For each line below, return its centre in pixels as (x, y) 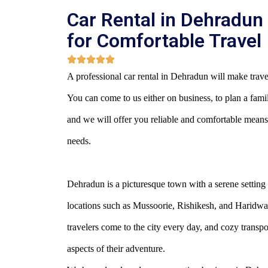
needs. (79, 141)
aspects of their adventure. (116, 249)
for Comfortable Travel (164, 41)
